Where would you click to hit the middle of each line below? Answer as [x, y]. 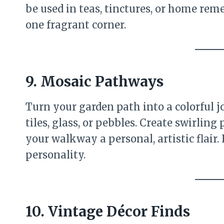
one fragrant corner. [76, 25]
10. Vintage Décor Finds [108, 211]
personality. [55, 155]
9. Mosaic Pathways [94, 81]
